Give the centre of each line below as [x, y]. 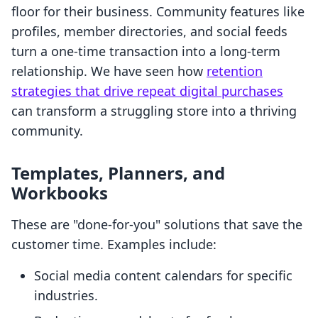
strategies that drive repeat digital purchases [147, 91]
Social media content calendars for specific [163, 276]
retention [235, 71]
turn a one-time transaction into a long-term [146, 51]
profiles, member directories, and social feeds [149, 32]
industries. [66, 296]
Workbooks [60, 193]
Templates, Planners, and [118, 173]
